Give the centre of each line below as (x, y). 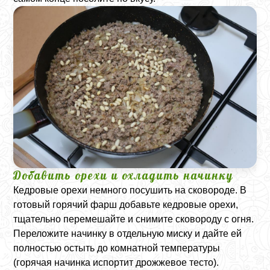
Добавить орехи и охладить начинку (124, 175)
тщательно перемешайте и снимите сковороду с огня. (134, 219)
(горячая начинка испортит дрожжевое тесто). (116, 262)
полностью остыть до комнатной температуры (117, 248)
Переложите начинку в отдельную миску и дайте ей (128, 233)
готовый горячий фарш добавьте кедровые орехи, (126, 204)
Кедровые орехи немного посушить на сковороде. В (130, 190)
